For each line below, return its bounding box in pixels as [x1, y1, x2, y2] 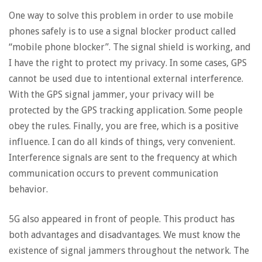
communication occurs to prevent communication [9, 168, 218, 179]
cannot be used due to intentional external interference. [9, 73, 243, 84]
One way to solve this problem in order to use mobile [9, 10, 233, 21]
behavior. [9, 184, 48, 195]
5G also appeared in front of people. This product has [9, 213, 235, 225]
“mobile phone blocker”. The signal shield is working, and [9, 42, 251, 53]
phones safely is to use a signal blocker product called [9, 26, 236, 37]
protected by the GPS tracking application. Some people [9, 105, 243, 116]
